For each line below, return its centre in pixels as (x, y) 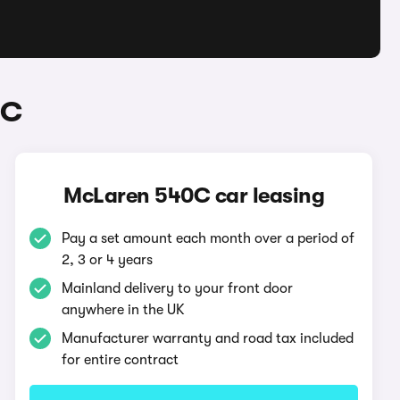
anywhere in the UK (124, 310)
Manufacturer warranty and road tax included (208, 338)
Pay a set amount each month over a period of (208, 238)
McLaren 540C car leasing (194, 196)
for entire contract (121, 360)
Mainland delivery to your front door (178, 288)
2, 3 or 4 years (108, 260)
